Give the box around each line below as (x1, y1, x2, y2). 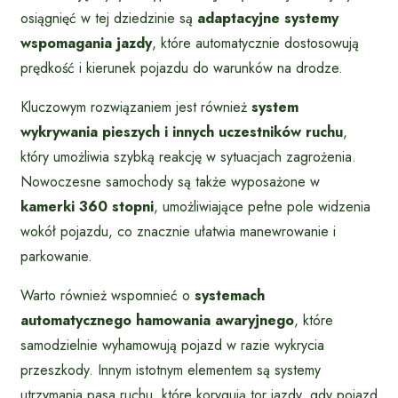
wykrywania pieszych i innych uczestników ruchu (20, 122, 343, 143)
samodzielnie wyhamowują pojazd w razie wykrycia (20, 335, 324, 356)
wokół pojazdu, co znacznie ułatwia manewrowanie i (20, 221, 336, 243)
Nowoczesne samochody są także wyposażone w (20, 171, 320, 193)
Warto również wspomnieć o (20, 285, 195, 306)
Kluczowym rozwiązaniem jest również (20, 97, 251, 118)
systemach (195, 285, 265, 306)
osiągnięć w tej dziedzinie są (20, 8, 197, 29)
